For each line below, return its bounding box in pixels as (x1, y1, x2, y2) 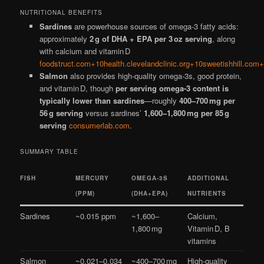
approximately (39, 32, 90, 44)
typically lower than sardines (39, 94, 144, 106)
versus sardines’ (82, 107, 144, 118)
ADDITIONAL (187, 173, 230, 182)
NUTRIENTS (187, 189, 227, 197)
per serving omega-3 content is (115, 82, 229, 94)
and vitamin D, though (39, 82, 115, 94)
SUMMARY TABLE (20, 147, 79, 156)
